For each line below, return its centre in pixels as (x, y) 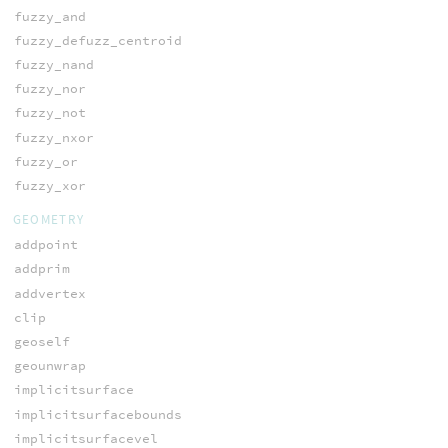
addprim (41, 269)
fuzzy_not (49, 113)
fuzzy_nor (49, 89)
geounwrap (49, 366)
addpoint (45, 245)
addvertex (49, 293)
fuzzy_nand (53, 65)
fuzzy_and (49, 16)
